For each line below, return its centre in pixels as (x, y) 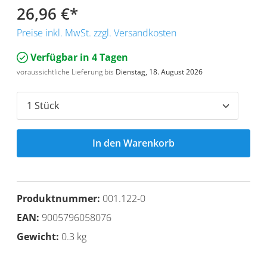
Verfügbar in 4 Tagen (78, 57)
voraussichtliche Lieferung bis (66, 72)
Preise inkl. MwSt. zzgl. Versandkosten (97, 32)
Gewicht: (39, 236)
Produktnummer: (60, 198)
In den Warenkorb (133, 143)
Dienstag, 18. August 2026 (159, 72)
